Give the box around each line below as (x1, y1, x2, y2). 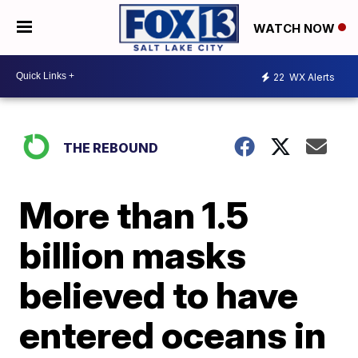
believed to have (19, 272, 299, 317)
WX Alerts (287, 71, 335, 84)
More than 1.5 (19, 192, 249, 237)
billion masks (19, 232, 247, 277)
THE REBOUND (63, 139, 159, 156)
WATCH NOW (253, 20, 338, 36)
